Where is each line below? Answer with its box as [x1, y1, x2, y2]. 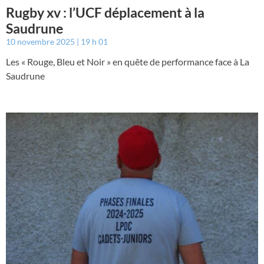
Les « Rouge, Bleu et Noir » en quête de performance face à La [6, 55, 249, 67]
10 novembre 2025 [6, 36, 77, 47]
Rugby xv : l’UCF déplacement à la [6, 4, 204, 21]
